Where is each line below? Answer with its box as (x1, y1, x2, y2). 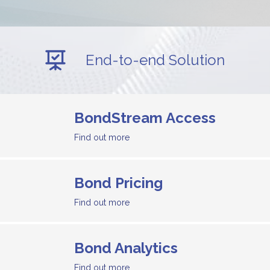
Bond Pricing (74, 174, 163, 192)
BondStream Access (74, 109, 216, 127)
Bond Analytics (74, 239, 178, 257)
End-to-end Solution (86, 51, 225, 69)
